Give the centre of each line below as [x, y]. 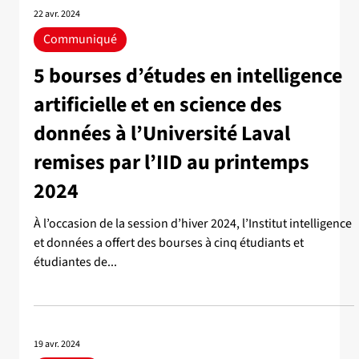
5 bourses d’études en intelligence [188, 76]
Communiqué [80, 40]
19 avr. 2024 [57, 344]
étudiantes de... [75, 262]
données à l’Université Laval [162, 134]
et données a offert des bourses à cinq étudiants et [169, 243]
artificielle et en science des [158, 105]
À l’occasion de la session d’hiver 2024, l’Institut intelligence [193, 224]
